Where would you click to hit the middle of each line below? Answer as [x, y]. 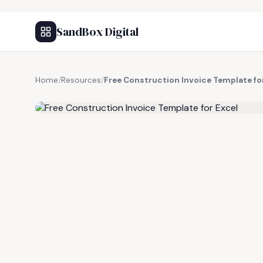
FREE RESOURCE [93, 93]
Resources [81, 80]
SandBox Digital [97, 32]
